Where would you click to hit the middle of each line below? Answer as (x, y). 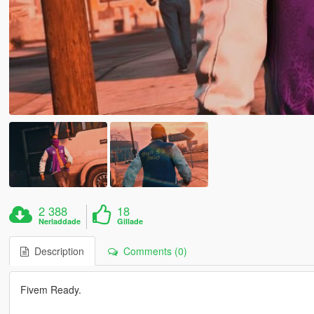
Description (56, 251)
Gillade (130, 221)
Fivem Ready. (50, 289)
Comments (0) (152, 251)
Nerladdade (60, 221)
